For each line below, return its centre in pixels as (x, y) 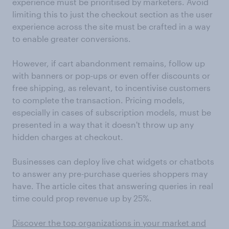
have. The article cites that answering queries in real (113, 186)
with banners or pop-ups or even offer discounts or (111, 75)
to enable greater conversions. (72, 39)
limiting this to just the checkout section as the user (112, 14)
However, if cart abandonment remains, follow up (109, 63)
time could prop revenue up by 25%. (82, 198)
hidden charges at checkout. (68, 137)
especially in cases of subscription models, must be (112, 112)
